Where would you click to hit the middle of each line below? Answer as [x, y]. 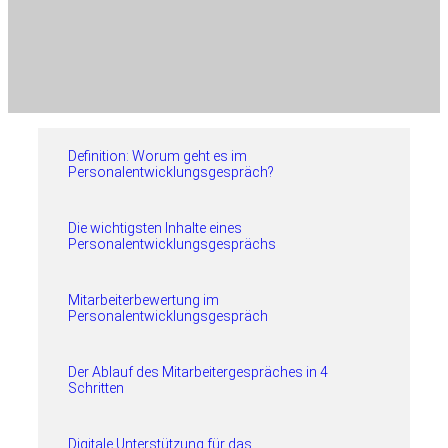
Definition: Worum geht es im [157, 156]
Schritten [96, 388]
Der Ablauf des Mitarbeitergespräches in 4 [198, 372]
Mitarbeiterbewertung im [143, 300]
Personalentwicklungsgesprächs [172, 244]
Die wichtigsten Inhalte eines [155, 228]
